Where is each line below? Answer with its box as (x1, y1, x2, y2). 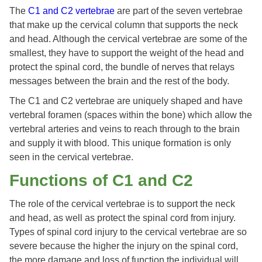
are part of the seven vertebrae (115, 6, 243, 16)
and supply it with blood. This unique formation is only (9, 138, 231, 149)
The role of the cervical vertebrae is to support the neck (9, 199, 235, 209)
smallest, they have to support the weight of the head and (9, 48, 244, 58)
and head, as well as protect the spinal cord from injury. (9, 213, 236, 223)
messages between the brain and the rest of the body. (9, 76, 229, 87)
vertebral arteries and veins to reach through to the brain (9, 124, 240, 135)
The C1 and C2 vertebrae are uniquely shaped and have (9, 96, 243, 106)
